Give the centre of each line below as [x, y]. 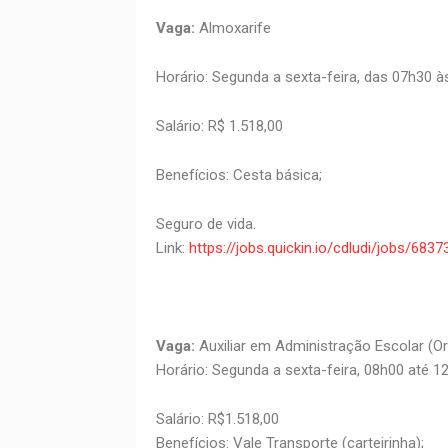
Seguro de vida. [205, 224]
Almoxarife [232, 28]
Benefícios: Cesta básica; [238, 175]
